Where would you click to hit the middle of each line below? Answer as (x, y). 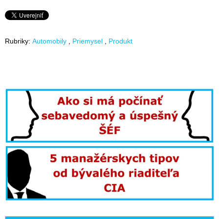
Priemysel (88, 41)
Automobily (49, 41)
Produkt (120, 41)
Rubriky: (18, 41)
